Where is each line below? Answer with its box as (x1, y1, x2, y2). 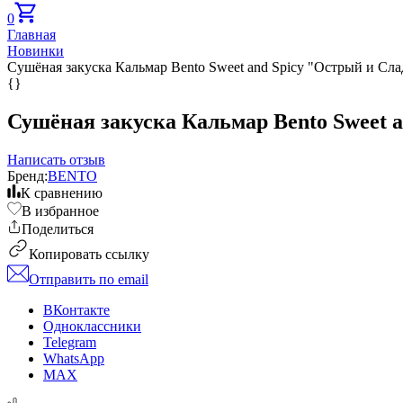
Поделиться (22, 220, 94, 237)
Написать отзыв (7, 151, 105, 167)
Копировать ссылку (29, 246, 149, 262)
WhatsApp (43, 350, 104, 366)
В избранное (22, 202, 99, 219)
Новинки (7, 43, 64, 58)
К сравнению (21, 184, 103, 201)
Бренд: (7, 167, 48, 184)
